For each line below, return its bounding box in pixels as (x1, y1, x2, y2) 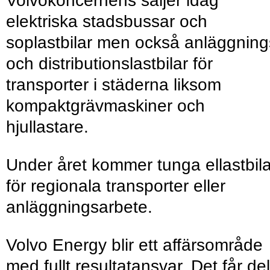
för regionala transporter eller (6, 177, 225, 196)
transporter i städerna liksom (6, 75, 221, 95)
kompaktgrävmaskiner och (6, 96, 205, 116)
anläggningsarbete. (6, 198, 152, 217)
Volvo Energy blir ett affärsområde (6, 236, 263, 255)
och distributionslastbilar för (6, 54, 213, 74)
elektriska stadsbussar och (6, 12, 207, 31)
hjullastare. (6, 118, 89, 137)
